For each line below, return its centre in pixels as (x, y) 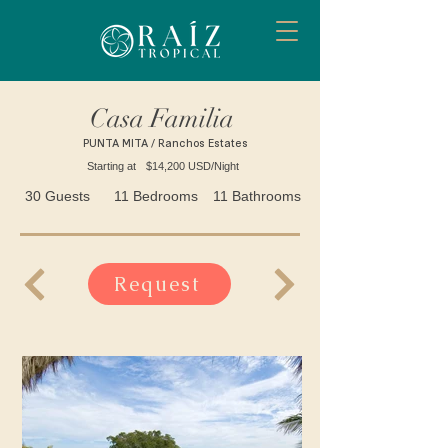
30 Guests (57, 196)
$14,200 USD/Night (192, 166)
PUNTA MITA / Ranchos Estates (165, 142)
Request (157, 284)
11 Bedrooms (156, 196)
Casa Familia (162, 119)
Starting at (111, 166)
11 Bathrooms (257, 196)
